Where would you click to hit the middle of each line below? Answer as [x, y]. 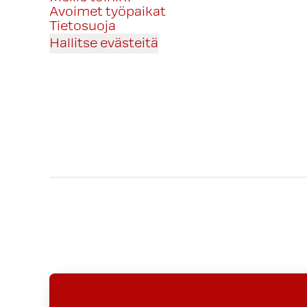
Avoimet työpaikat [108, 12]
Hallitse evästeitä [104, 43]
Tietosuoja [83, 26]
